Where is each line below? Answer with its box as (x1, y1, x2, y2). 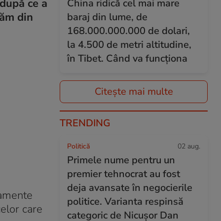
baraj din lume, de (67, 10, 147, 24)
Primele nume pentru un (67, 153, 175, 167)
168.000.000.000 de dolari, (67, 24, 190, 37)
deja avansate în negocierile (67, 181, 192, 194)
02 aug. (178, 142, 200, 151)
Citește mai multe (94, 85, 173, 98)
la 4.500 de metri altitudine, (67, 38, 191, 51)
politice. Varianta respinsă (67, 195, 184, 208)
